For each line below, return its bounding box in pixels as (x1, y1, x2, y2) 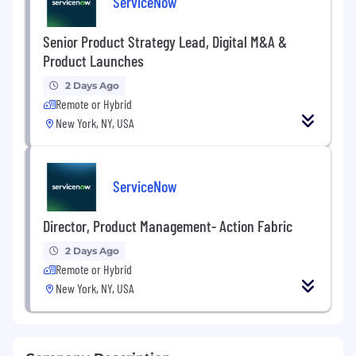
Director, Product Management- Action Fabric (43, 215, 292, 235)
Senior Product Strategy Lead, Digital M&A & (43, 31, 287, 51)
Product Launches (43, 50, 144, 70)
